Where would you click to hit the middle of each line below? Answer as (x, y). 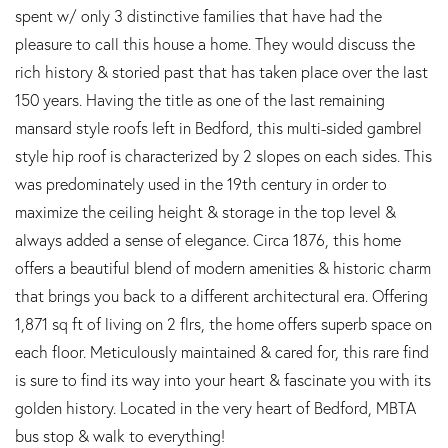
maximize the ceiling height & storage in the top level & (205, 212)
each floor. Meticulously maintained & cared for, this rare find (222, 352)
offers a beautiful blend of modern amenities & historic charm (223, 268)
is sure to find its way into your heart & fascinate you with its (223, 380)
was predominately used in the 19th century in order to (201, 184)
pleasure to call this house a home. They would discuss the (215, 44)
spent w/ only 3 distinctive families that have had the (198, 16)
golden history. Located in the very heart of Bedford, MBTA (215, 408)
